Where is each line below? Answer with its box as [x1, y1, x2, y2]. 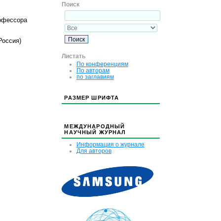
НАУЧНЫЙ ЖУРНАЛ [64, 129, 126, 135]
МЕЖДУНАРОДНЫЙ [64, 123, 125, 129]
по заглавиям [76, 73, 114, 80]
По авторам [76, 67, 110, 74]
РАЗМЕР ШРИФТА [64, 95, 119, 101]
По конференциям [76, 60, 128, 67]
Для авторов [76, 147, 111, 154]
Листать [62, 52, 86, 59]
